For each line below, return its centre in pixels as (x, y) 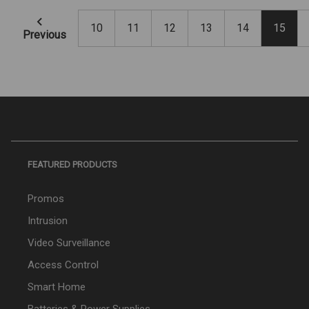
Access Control (63, 265)
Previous (44, 35)
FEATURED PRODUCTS (72, 165)
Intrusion (48, 221)
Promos (46, 199)
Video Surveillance (69, 243)
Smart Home (57, 287)
